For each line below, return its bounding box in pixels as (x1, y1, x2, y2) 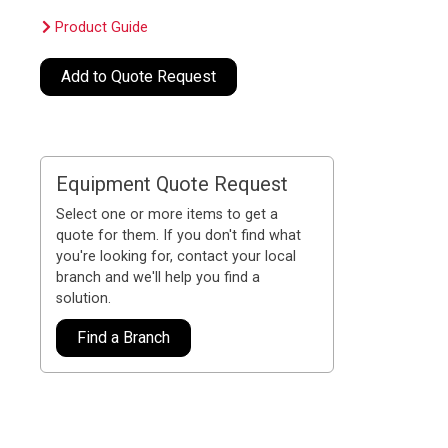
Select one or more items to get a (56, 205, 279, 223)
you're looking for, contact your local (56, 247, 297, 265)
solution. (56, 289, 112, 307)
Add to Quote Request (61, 66, 217, 86)
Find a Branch (77, 327, 171, 347)
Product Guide (51, 18, 149, 36)
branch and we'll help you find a (56, 268, 261, 286)
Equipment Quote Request (56, 171, 289, 196)
